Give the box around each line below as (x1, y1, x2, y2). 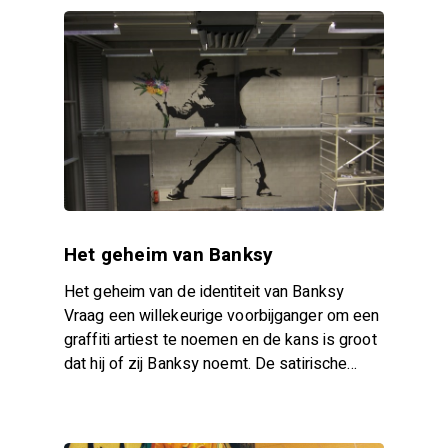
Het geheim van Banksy (64, 241, 274, 270)
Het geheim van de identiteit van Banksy (64, 280, 344, 305)
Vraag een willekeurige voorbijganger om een (64, 304, 380, 329)
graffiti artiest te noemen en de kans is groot (64, 328, 377, 353)
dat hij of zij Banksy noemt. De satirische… (64, 352, 358, 377)
